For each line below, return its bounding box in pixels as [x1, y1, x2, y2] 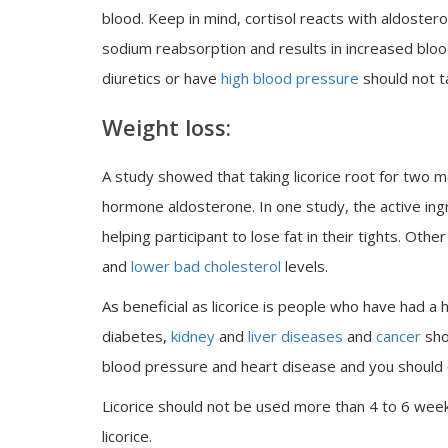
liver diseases [248, 326, 347, 346]
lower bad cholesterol [131, 256, 281, 276]
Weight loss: [102, 112, 231, 142]
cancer [376, 326, 421, 346]
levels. [281, 256, 328, 276]
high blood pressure [221, 68, 359, 88]
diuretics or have [102, 68, 221, 88]
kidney [171, 326, 215, 346]
